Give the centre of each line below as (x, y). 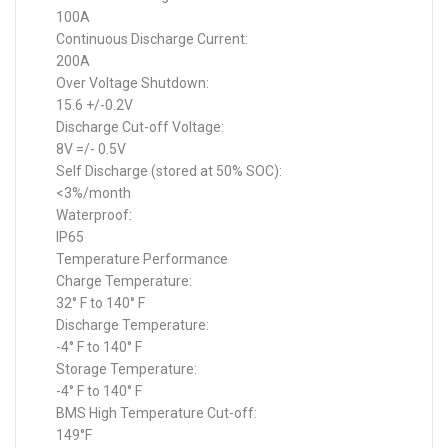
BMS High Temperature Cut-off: (156, 413)
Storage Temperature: (126, 369)
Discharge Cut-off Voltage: (140, 127)
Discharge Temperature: (132, 325)
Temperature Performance (142, 259)
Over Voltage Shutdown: (132, 83)
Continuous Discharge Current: (152, 39)
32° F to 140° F (100, 303)
